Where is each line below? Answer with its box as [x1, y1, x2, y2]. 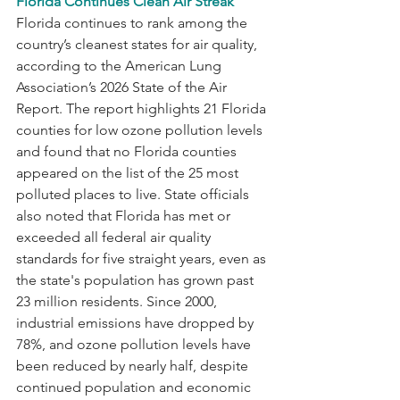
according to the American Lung [16, 56, 225, 74]
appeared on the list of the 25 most [16, 163, 242, 181]
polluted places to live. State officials [16, 185, 253, 203]
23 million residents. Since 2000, [16, 292, 221, 310]
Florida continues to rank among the [16, 13, 251, 31]
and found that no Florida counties [16, 142, 240, 160]
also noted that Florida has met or [16, 206, 234, 224]
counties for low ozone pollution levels [16, 121, 266, 138]
